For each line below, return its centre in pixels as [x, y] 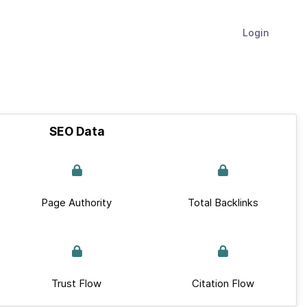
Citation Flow [223, 283]
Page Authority [77, 202]
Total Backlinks [223, 202]
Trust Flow [77, 283]
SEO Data [77, 132]
